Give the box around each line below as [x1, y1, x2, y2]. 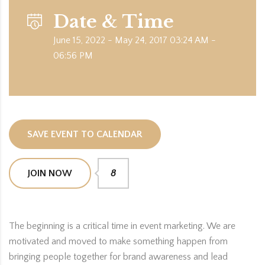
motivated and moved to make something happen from [9, 236, 228, 247]
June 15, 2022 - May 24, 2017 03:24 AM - [53, 35, 216, 46]
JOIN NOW [28, 168, 72, 179]
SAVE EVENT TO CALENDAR [27, 129, 143, 140]
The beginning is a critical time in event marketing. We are [9, 221, 235, 231]
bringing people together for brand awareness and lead [9, 251, 228, 262]
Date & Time [53, 11, 174, 33]
